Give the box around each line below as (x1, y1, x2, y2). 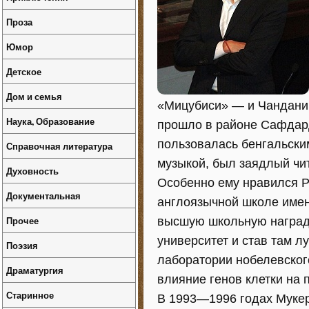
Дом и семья (6, 90, 62, 103)
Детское (6, 65, 41, 78)
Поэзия (6, 239, 38, 252)
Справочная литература (6, 139, 112, 152)
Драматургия (6, 263, 63, 277)
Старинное (6, 288, 54, 301)
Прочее (6, 214, 39, 227)
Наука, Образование (6, 114, 94, 128)
